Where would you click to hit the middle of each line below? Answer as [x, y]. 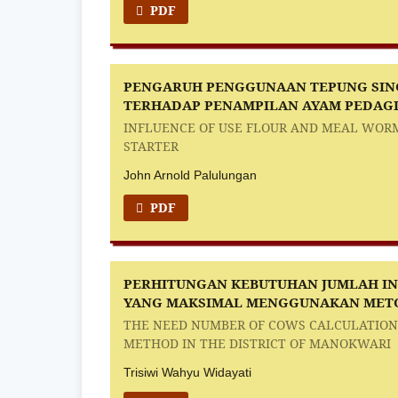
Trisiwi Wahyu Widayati [188, 372]
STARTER [151, 146]
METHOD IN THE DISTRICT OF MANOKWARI [258, 343]
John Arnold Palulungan [191, 175]
